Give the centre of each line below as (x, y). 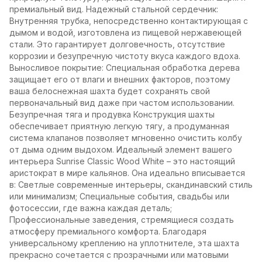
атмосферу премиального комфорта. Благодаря (108, 231)
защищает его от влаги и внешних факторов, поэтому (120, 79)
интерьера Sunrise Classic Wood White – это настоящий (122, 161)
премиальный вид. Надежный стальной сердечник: (114, 9)
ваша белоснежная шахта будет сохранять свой (110, 91)
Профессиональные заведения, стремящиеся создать (122, 220)
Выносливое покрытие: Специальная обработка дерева (125, 68)
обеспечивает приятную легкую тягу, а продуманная (119, 126)
